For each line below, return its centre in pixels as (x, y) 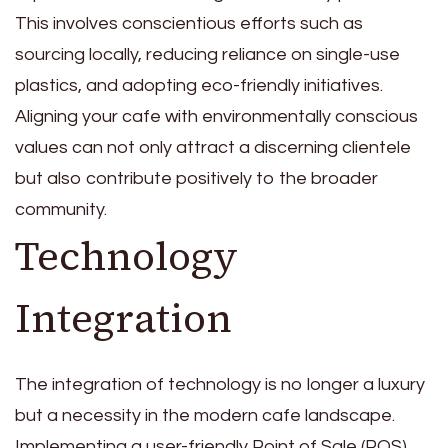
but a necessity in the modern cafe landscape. (205, 415)
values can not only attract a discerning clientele (213, 147)
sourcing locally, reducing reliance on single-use (207, 54)
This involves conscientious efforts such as (189, 23)
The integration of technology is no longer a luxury (220, 384)
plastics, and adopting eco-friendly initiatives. (199, 85)
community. (61, 209)
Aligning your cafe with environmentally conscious (216, 116)
